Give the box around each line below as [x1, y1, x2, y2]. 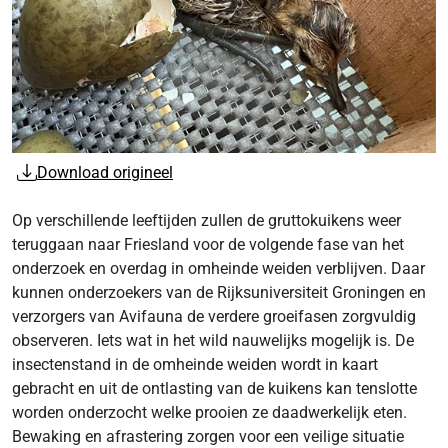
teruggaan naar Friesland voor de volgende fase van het [12, 234, 404, 254]
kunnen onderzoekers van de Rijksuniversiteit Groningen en [12, 282, 426, 302]
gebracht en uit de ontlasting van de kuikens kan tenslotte [12, 378, 417, 398]
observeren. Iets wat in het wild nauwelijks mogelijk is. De [12, 330, 414, 350]
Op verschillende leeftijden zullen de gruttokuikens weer [12, 210, 401, 230]
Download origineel [37, 162, 173, 182]
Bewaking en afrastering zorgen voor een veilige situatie [12, 426, 404, 446]
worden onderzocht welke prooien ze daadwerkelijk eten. [12, 402, 407, 422]
